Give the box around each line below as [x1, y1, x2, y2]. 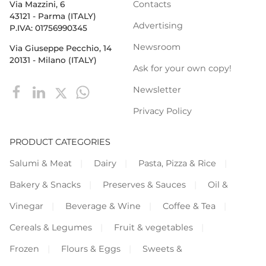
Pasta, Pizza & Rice [138, 157, 216, 169]
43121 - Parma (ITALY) [9, 11, 96, 21]
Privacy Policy [133, 105, 192, 116]
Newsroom [133, 41, 180, 52]
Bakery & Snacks [9, 179, 81, 190]
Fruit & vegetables [113, 221, 193, 233]
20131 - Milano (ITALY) [9, 55, 97, 65]
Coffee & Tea [162, 200, 216, 211]
